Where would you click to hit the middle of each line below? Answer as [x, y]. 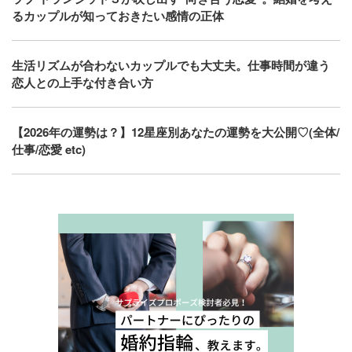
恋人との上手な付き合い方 [82, 82]
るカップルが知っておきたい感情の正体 [118, 15]
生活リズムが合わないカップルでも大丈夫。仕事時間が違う [171, 65]
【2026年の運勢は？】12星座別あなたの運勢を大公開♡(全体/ [176, 132]
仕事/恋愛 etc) [49, 149]
